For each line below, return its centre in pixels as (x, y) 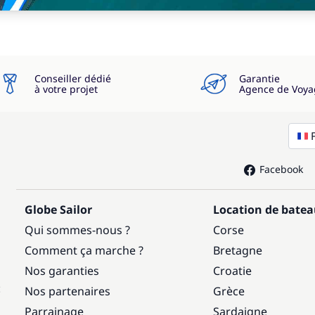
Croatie (232, 270)
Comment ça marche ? (84, 250)
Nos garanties (62, 270)
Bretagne (237, 250)
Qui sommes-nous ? (78, 230)
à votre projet (66, 89)
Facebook (281, 169)
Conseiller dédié (73, 78)
